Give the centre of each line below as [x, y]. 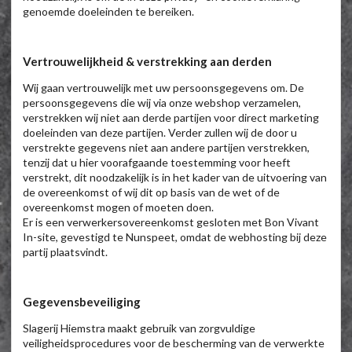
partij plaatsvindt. [65, 251]
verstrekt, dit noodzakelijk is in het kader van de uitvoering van [175, 177]
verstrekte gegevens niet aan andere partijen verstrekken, [166, 147]
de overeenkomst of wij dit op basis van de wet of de [151, 192]
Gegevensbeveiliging [82, 301]
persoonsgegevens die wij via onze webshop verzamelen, [162, 102]
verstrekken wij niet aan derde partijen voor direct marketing [171, 117]
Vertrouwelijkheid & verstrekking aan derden [147, 61]
